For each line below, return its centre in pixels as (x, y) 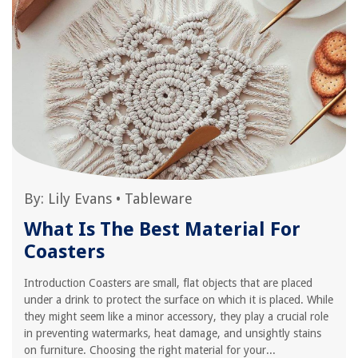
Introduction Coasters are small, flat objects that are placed (168, 283)
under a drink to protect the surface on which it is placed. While (179, 300)
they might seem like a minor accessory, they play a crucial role (176, 316)
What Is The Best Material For (162, 229)
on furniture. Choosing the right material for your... (150, 350)
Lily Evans (80, 199)
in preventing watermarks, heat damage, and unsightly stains (173, 333)
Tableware (159, 199)
